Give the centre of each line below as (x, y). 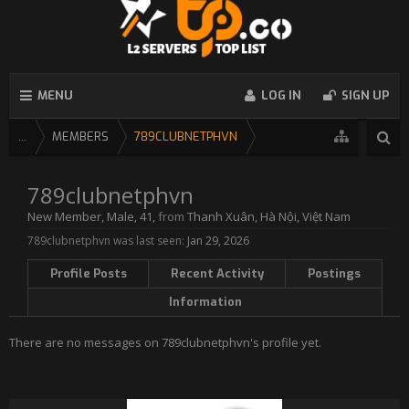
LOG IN (282, 95)
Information (205, 302)
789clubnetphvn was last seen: (106, 241)
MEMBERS (80, 136)
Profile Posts (88, 273)
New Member (64, 216)
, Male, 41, (130, 216)
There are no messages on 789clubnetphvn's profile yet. (165, 342)
